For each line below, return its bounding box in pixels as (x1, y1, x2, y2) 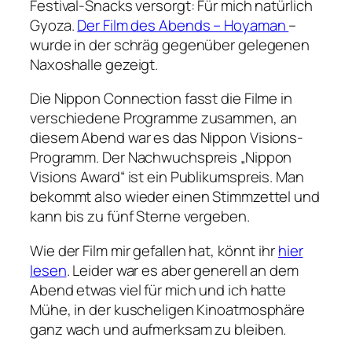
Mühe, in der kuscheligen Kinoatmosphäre (30, 299, 306, 320)
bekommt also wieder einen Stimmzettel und (30, 186, 320, 207)
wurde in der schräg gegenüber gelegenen (30, 34, 310, 55)
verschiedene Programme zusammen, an (30, 108, 297, 129)
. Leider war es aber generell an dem (66, 259, 299, 280)
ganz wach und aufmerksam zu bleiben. (30, 318, 287, 339)
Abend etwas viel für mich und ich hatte (30, 279, 287, 300)
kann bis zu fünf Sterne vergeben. (30, 206, 250, 227)
